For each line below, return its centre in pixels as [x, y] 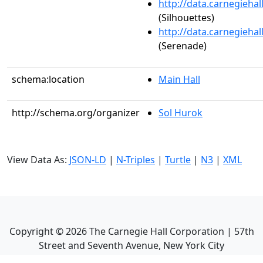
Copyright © [37, 231]
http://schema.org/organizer [76, 113]
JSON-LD [88, 160]
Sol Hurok [181, 113]
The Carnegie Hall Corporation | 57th [170, 231]
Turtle [178, 160]
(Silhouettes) [186, 18]
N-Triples [136, 160]
